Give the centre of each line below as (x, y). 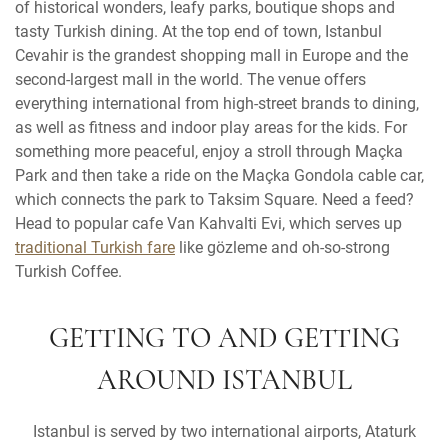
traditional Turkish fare (95, 246)
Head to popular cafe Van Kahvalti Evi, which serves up (208, 222)
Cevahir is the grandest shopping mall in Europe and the (211, 54)
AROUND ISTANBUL (224, 381)
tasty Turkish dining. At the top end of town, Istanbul (198, 30)
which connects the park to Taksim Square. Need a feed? (214, 198)
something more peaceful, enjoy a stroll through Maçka (209, 150)
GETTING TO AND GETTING (224, 339)
